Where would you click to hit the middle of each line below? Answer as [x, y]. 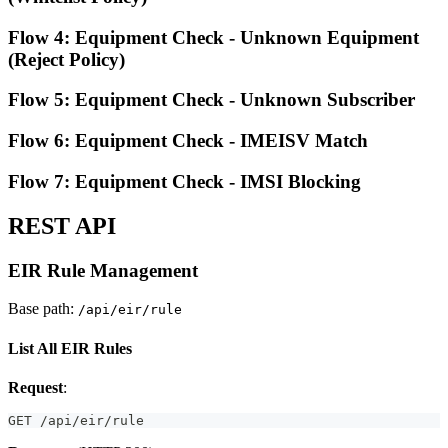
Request [35, 387]
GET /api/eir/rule [76, 420]
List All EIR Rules [70, 348]
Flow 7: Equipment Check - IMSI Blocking [184, 181]
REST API [62, 225]
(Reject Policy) [66, 59]
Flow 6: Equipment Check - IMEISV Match [188, 141]
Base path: [43, 309]
